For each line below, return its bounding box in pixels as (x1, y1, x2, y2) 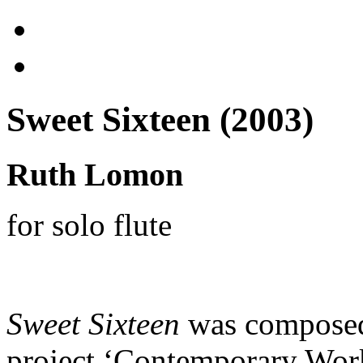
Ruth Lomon (6, 156, 183, 193)
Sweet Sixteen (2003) (6, 100, 314, 139)
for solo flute (6, 207, 172, 242)
